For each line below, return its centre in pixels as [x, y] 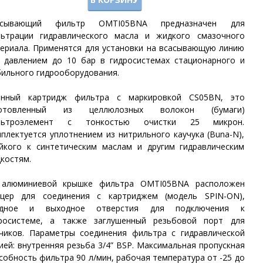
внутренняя [41, 245]
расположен [220, 184]
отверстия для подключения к [171, 208]
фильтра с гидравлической [186, 233]
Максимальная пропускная [190, 245]
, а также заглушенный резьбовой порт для [143, 221]
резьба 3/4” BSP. [100, 245]
